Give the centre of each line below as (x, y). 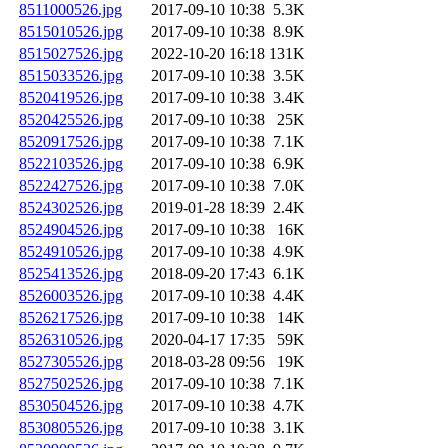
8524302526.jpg (71, 208)
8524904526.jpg (71, 230)
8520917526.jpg (71, 142)
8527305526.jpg (71, 362)
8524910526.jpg (71, 252)
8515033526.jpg (71, 76)
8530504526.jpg (71, 406)
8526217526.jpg (71, 318)
